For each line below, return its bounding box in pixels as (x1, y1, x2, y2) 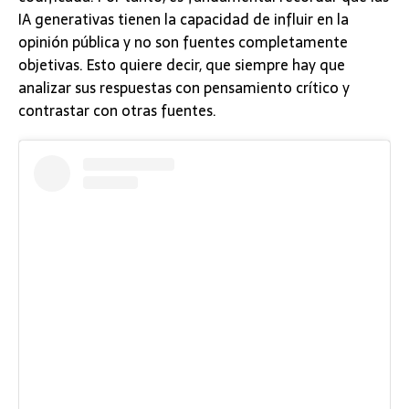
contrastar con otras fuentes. (18, 99, 216, 123)
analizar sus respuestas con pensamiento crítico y (18, 76, 350, 100)
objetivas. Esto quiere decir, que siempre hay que (18, 53, 345, 78)
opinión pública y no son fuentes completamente (18, 30, 348, 55)
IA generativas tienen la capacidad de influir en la (18, 7, 349, 32)
